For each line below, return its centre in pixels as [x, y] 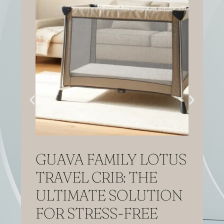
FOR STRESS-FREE [97, 213]
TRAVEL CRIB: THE [96, 177]
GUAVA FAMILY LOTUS [111, 159]
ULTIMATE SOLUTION [109, 195]
